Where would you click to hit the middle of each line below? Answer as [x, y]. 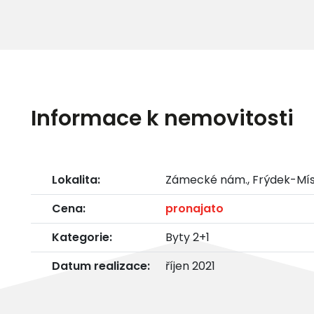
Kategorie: [82, 237]
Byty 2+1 [187, 237]
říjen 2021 [190, 266]
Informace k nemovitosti [162, 118]
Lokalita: [76, 179]
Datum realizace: [101, 266]
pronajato [194, 208]
